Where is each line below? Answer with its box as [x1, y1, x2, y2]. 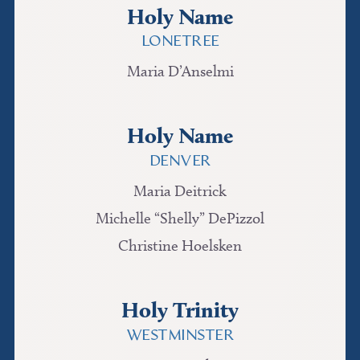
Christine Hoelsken [118, 236, 242, 256]
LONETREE [141, 34, 219, 50]
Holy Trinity [121, 297, 239, 324]
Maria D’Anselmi [126, 62, 234, 81]
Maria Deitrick [133, 182, 227, 201]
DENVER [149, 153, 211, 170]
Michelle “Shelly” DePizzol [96, 209, 264, 228]
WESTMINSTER [125, 328, 235, 344]
